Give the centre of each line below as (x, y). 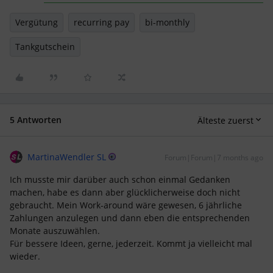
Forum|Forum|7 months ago (214, 158)
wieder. (25, 256)
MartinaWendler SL (67, 157)
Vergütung (37, 22)
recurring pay (101, 22)
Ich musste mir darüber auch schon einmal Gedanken (120, 179)
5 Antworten (36, 120)
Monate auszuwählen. (56, 231)
